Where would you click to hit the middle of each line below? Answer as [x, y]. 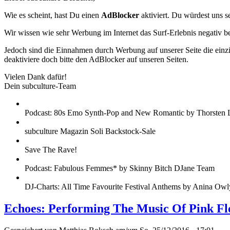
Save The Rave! [51, 150]
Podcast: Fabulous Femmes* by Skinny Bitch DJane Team [120, 168]
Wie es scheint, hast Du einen [53, 15]
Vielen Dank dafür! [35, 77]
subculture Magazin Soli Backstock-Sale [90, 131]
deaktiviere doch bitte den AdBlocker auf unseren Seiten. [96, 60]
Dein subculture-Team [40, 86]
